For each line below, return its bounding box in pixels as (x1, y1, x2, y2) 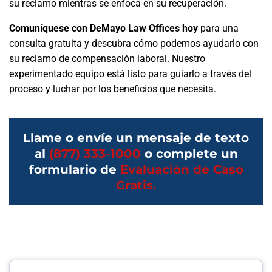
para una (198, 22, 239, 34)
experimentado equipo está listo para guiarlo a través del (9, 68, 251, 80)
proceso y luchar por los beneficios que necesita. (9, 83, 216, 95)
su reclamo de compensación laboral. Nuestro (9, 53, 205, 64)
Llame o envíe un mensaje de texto (23, 131, 249, 145)
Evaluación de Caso (120, 162, 243, 177)
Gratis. (116, 178, 156, 192)
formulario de (29, 162, 120, 177)
